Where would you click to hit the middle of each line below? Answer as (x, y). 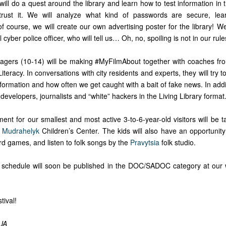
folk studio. (178, 142)
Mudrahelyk (20, 131)
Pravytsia (145, 142)
